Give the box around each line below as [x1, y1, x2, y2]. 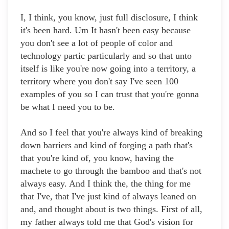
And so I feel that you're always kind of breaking [20, 127, 202, 138]
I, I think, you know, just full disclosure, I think [20, 12, 198, 23]
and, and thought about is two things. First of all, [20, 204, 202, 215]
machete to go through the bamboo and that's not [20, 166, 201, 176]
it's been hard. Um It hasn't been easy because [20, 25, 191, 36]
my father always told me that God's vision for [20, 217, 193, 227]
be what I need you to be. [20, 102, 115, 112]
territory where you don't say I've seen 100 [20, 76, 178, 87]
